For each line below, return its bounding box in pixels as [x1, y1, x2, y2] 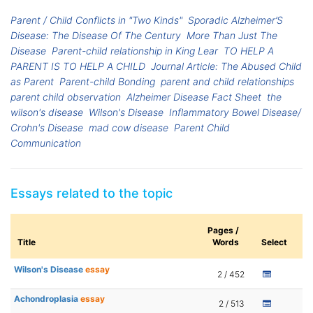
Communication [10, 137, 81, 150]
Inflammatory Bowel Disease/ [169, 106, 302, 119]
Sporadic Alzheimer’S [188, 14, 284, 27]
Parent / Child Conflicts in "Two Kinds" [10, 14, 182, 27]
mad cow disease [89, 122, 169, 134]
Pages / [208, 225, 239, 236]
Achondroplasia [14, 293, 80, 305]
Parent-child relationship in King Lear [52, 45, 219, 57]
